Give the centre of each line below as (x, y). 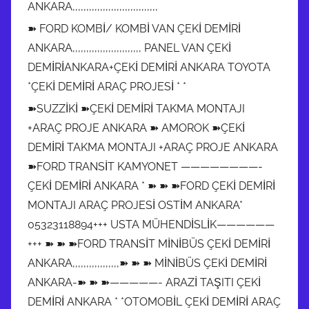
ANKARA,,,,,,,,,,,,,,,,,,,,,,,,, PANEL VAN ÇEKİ (129, 48)
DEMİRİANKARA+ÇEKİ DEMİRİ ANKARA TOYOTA (149, 67)
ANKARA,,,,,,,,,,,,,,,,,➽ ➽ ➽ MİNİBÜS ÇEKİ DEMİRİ (147, 263)
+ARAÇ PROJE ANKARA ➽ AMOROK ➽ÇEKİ (136, 128)
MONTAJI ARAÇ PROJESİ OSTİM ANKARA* (135, 205)
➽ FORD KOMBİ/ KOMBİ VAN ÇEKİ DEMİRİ (134, 28)
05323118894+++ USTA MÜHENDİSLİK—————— (151, 224)
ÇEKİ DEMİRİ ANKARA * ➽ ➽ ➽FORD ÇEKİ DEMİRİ (151, 186)
